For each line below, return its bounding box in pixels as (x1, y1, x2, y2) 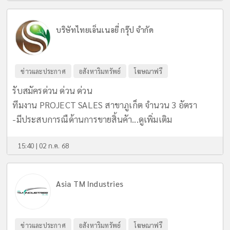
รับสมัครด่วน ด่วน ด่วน (12, 85, 92, 97)
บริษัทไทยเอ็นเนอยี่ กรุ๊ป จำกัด (56, 25, 154, 35)
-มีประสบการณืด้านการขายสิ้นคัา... (12, 113, 139, 125)
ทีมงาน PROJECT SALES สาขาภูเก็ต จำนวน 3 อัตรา (12, 99, 198, 111)
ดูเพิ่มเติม (138, 113, 172, 125)
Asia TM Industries (56, 179, 124, 189)
